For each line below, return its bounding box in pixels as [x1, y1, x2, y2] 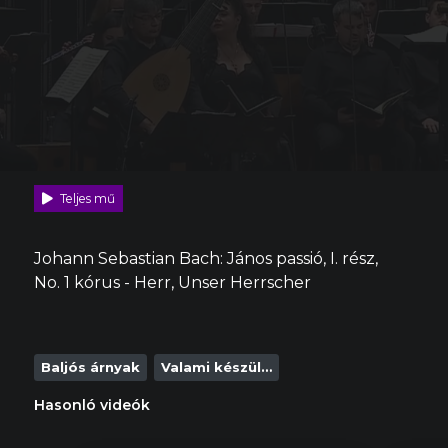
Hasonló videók [34, 396, 150, 415]
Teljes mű [60, 190, 115, 206]
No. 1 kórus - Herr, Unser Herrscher [34, 273, 311, 293]
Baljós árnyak [41, 359, 140, 376]
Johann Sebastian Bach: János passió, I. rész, [34, 249, 378, 269]
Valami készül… [161, 359, 272, 376]
